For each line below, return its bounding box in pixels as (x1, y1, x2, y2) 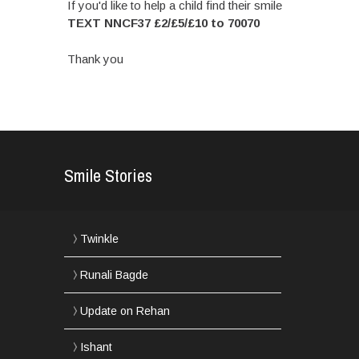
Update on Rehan (80, 304, 171, 317)
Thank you (67, 51, 123, 66)
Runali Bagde (80, 268, 149, 281)
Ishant (80, 340, 113, 353)
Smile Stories (64, 163, 153, 188)
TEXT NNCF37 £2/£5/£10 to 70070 (67, 16, 260, 30)
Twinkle (80, 232, 119, 245)
